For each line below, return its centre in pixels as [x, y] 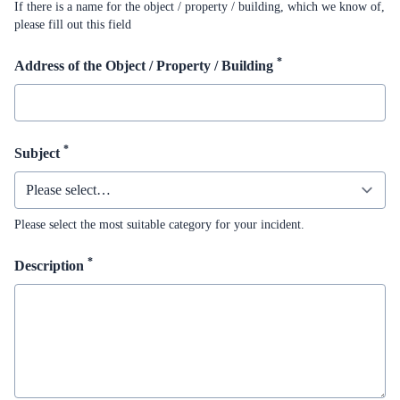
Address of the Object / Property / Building [146, 66]
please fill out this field [73, 25]
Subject [39, 153]
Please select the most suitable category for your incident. [159, 225]
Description [51, 266]
